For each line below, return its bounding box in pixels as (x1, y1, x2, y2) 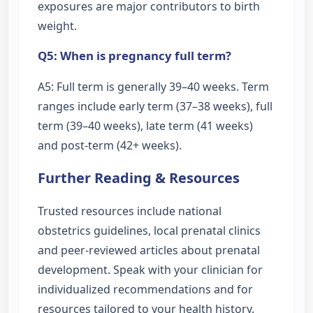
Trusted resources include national (38, 203, 221, 219)
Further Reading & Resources (38, 168, 240, 187)
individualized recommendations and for (38, 281, 253, 297)
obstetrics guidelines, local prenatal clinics (38, 222, 261, 238)
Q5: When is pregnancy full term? (38, 48, 231, 64)
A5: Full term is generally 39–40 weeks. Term (38, 79, 269, 95)
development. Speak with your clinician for (38, 261, 263, 277)
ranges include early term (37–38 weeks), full (38, 99, 272, 115)
